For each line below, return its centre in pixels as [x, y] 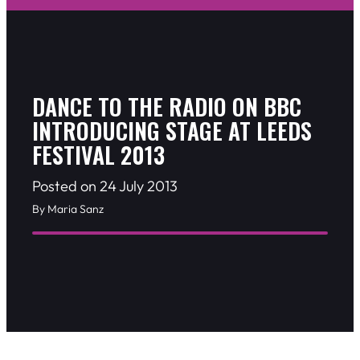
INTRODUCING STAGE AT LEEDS [172, 131]
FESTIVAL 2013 [98, 155]
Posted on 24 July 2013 [105, 186]
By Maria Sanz [68, 209]
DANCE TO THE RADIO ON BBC [167, 107]
